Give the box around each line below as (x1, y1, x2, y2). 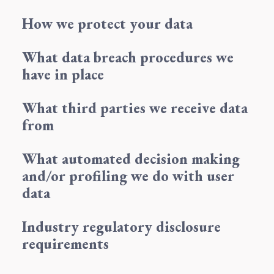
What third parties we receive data (22, 98, 248, 117)
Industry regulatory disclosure (22, 217, 221, 236)
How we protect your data (22, 14, 193, 33)
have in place (22, 65, 104, 84)
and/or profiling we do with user (22, 166, 234, 185)
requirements (22, 234, 109, 253)
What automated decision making (22, 149, 240, 168)
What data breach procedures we (22, 48, 234, 67)
